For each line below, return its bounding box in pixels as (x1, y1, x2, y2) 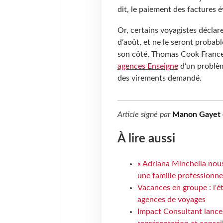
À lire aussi (117, 133, 175, 145)
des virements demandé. (117, 74, 202, 82)
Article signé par (117, 110, 172, 118)
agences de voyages (137, 196, 206, 204)
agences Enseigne (117, 62, 178, 70)
